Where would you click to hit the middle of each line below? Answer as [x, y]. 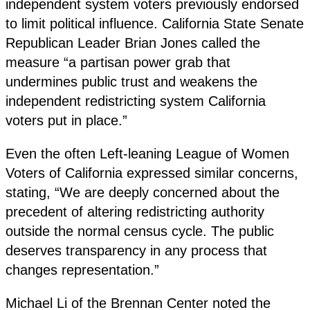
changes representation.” [82, 270]
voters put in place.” [66, 120]
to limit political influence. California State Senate [155, 23]
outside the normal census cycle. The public [140, 231]
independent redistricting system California [136, 101]
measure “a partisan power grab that [118, 62]
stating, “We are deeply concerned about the [143, 192]
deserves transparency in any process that [136, 250]
